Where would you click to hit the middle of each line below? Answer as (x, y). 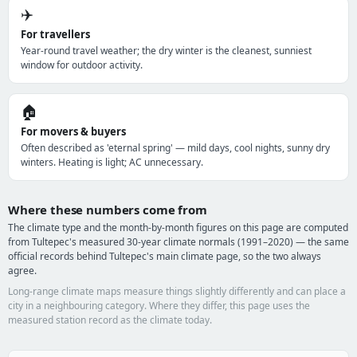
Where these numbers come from (108, 210)
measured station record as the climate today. (110, 320)
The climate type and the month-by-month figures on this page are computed (178, 228)
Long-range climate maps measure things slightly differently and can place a (177, 291)
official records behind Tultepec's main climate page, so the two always (165, 256)
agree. (22, 271)
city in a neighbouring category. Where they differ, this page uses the (159, 306)
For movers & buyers (73, 131)
